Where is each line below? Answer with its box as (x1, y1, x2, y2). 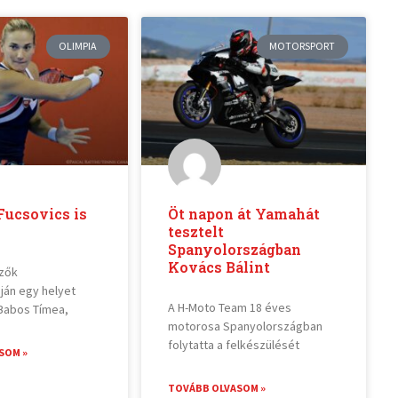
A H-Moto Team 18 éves (167, 299, 291, 316)
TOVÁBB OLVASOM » (167, 381, 266, 395)
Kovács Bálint (167, 258, 270, 277)
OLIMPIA (59, 39, 98, 53)
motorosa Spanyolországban (167, 318, 322, 335)
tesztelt (167, 222, 224, 242)
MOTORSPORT (269, 39, 336, 53)
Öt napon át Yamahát (167, 204, 320, 224)
